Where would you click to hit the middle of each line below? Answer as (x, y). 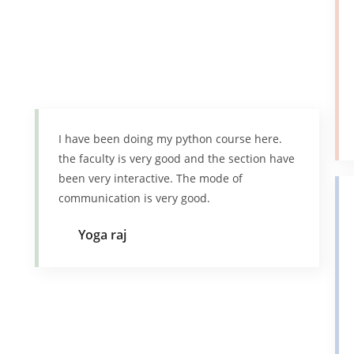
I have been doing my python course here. (170, 139)
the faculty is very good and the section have (176, 158)
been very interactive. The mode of (150, 178)
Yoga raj (102, 235)
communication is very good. (134, 198)
